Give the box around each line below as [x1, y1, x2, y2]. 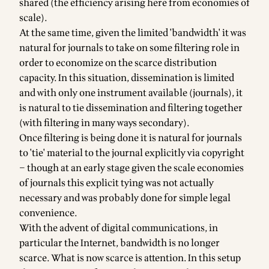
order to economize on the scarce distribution [19, 56, 217, 70]
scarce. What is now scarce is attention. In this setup [19, 251, 241, 265]
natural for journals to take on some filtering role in [19, 41, 240, 55]
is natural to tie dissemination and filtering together [19, 101, 243, 115]
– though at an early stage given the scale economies [19, 161, 244, 175]
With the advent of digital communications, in [19, 221, 218, 235]
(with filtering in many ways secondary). [19, 116, 190, 130]
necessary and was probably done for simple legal [19, 191, 231, 205]
